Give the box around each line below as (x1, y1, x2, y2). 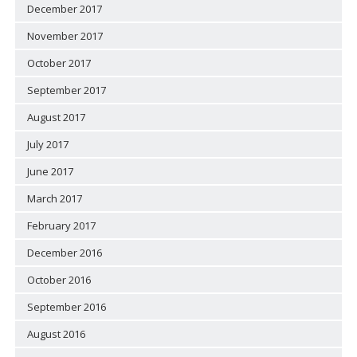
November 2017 (26, 28, 103, 43)
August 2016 (26, 326, 85, 341)
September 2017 (26, 82, 106, 97)
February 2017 (26, 218, 96, 233)
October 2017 (26, 55, 91, 70)
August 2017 (26, 109, 85, 124)
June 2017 (26, 163, 73, 178)
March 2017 (26, 190, 82, 206)
